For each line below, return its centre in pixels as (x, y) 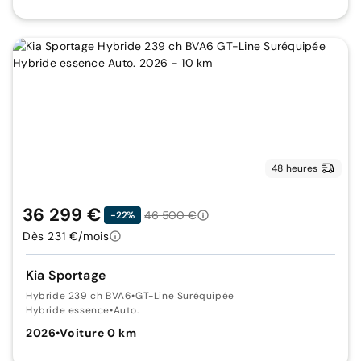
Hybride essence (68, 310)
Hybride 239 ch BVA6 (79, 296)
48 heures (294, 168)
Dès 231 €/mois (66, 236)
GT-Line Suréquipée (185, 296)
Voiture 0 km (98, 333)
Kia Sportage (66, 275)
